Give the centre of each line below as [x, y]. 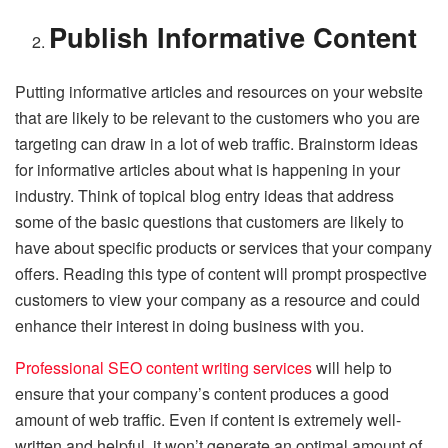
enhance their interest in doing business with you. [191, 325]
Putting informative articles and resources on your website [219, 91]
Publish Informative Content [233, 36]
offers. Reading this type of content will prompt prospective [221, 273]
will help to [352, 367]
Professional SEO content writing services [163, 367]
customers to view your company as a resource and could [217, 299]
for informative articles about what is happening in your [207, 169]
